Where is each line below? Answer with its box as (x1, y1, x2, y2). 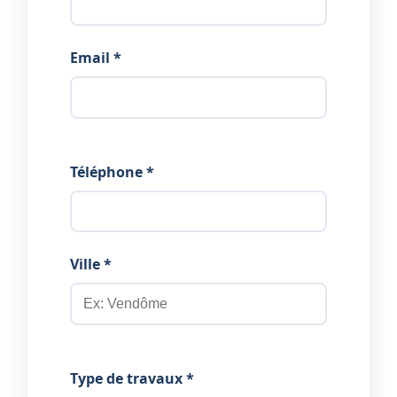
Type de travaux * (70, 368, 194, 388)
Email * (70, 48, 121, 68)
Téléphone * (70, 161, 154, 182)
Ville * (70, 254, 112, 275)
